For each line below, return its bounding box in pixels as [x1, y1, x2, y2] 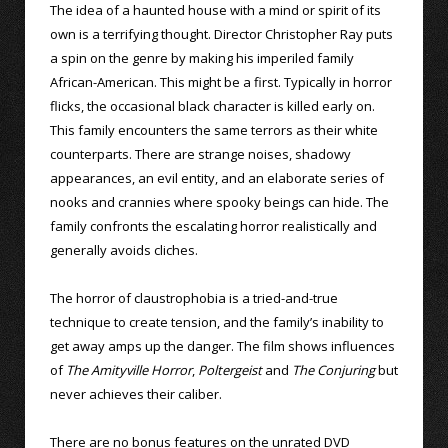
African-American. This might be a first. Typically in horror [50, 72, 392, 91]
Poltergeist [198, 360, 262, 379]
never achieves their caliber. [50, 384, 222, 403]
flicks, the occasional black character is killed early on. [50, 96, 375, 115]
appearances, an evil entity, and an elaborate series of [50, 168, 384, 187]
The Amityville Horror [66, 360, 192, 379]
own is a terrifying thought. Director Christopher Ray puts [50, 24, 393, 43]
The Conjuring [292, 360, 375, 379]
